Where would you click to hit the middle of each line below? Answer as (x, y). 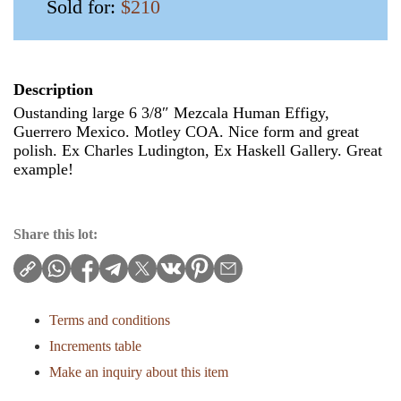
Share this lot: (55, 234)
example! (43, 169)
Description (53, 89)
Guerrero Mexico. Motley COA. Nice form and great (186, 131)
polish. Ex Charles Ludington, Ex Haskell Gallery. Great (198, 150)
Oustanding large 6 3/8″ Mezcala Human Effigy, (171, 112)
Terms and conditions (110, 320)
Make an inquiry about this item (139, 371)
